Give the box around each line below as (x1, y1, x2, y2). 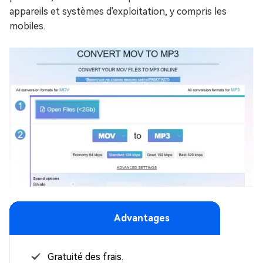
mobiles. (9, 20, 45, 32)
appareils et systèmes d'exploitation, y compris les (9, 5, 227, 17)
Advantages (113, 213, 170, 224)
